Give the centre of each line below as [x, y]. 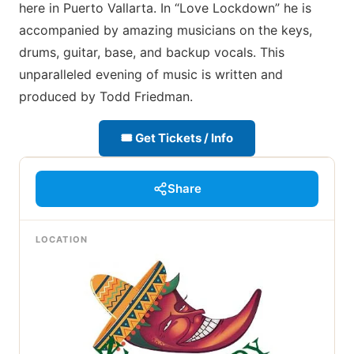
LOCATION [62, 239]
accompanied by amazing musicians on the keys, [166, 30]
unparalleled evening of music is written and [151, 74]
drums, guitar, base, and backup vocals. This [152, 52]
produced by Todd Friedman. [106, 96]
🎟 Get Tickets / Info [177, 138]
